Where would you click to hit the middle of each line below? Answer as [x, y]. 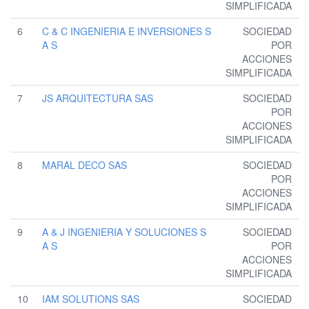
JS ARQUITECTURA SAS [98, 98]
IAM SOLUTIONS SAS [91, 299]
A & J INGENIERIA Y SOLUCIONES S [124, 232]
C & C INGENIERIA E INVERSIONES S [127, 31]
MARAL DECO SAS [84, 165]
